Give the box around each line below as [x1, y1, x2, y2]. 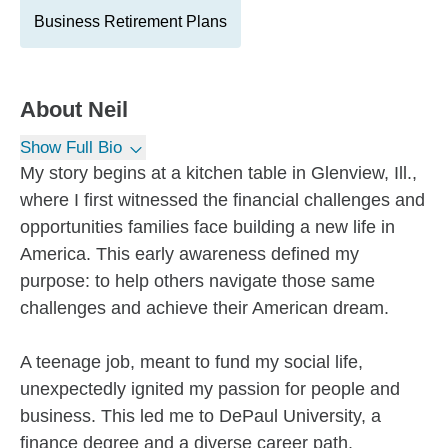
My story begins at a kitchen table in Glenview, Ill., [20, 163, 417, 183]
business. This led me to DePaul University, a [20, 406, 381, 426]
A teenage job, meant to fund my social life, [20, 352, 363, 372]
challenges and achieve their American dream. [20, 298, 389, 318]
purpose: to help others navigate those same [20, 271, 375, 291]
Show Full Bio [20, 138, 122, 157]
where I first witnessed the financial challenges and [20, 190, 425, 210]
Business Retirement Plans [34, 13, 227, 30]
